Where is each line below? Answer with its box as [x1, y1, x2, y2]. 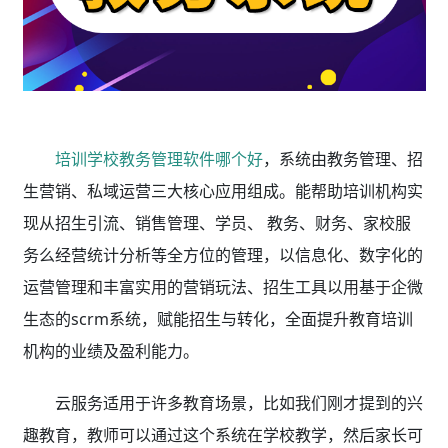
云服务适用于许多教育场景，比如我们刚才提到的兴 [54, 392, 423, 415]
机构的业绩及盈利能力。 [22, 340, 199, 363]
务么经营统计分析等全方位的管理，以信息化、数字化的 [22, 244, 423, 267]
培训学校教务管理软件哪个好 [54, 148, 263, 171]
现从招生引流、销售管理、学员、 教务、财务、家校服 [22, 212, 411, 235]
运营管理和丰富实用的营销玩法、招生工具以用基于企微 [22, 276, 423, 299]
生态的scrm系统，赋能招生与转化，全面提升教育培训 [22, 308, 413, 331]
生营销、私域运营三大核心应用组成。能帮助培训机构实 [22, 180, 423, 203]
